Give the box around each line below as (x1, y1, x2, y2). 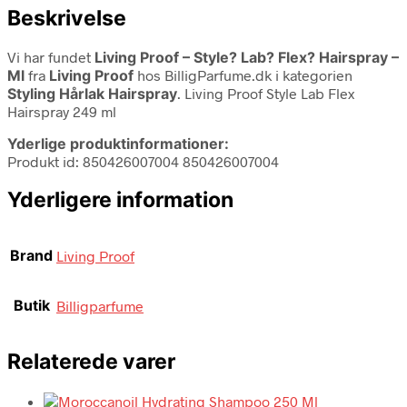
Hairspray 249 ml (7, 102, 116, 120)
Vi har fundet (7, 47, 94, 65)
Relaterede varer (7, 349, 175, 375)
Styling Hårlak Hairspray (7, 84, 177, 103)
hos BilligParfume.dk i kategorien (134, 65, 352, 84)
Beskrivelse (7, 5, 126, 31)
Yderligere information (7, 186, 233, 213)
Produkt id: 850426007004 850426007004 (7, 152, 279, 170)
